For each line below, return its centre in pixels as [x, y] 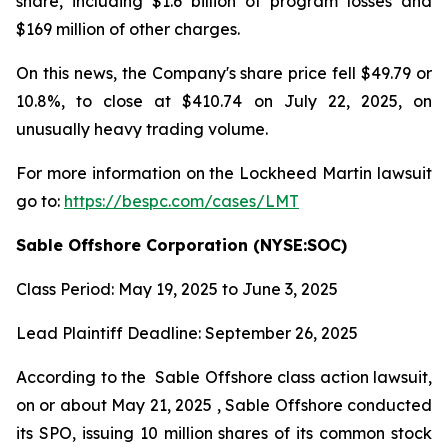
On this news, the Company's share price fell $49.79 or [224, 73]
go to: [40, 201]
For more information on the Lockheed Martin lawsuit [224, 173]
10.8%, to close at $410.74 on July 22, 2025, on [224, 101]
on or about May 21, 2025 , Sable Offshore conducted [224, 405]
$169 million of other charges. [128, 29]
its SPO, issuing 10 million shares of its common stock [224, 433]
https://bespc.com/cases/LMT [181, 201]
